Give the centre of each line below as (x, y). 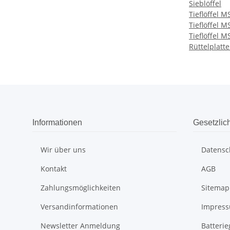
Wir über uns (63, 150)
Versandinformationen (79, 207)
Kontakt (54, 169)
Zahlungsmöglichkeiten (81, 188)
